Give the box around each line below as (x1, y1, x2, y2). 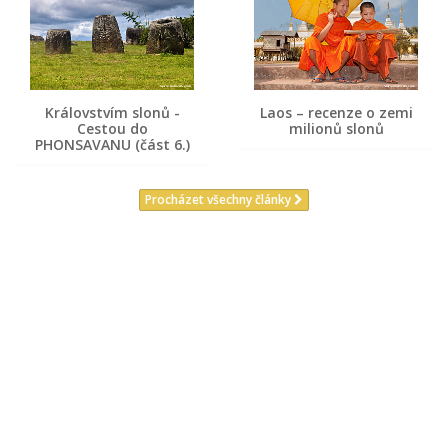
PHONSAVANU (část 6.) (34, 135, 190, 154)
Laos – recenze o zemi (259, 103, 413, 122)
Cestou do (76, 119, 148, 138)
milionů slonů (288, 119, 384, 138)
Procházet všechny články (145, 191, 294, 209)
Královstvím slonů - (44, 103, 180, 122)
